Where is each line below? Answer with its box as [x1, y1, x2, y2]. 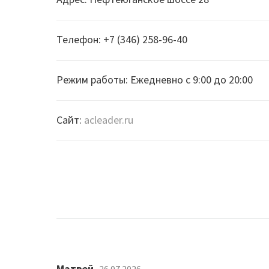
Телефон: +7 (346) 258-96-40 [56, 32, 188, 46]
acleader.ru [84, 113, 134, 127]
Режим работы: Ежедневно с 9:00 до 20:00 [56, 73, 253, 86]
